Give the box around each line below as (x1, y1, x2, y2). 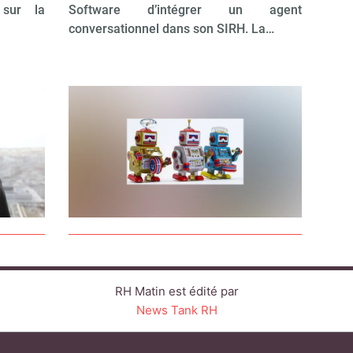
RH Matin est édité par (114, 284, 239, 299)
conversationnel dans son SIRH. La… (68, 21, 274, 37)
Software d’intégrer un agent (68, 2, 303, 18)
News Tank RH (136, 303, 217, 318)
